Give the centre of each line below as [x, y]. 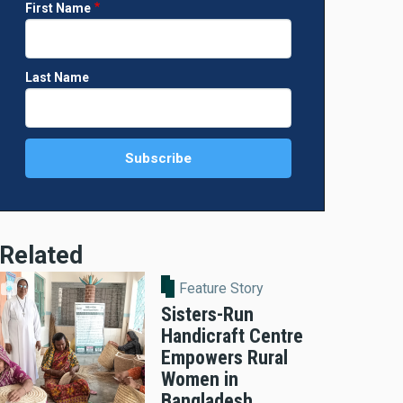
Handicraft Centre [232, 336]
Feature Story [222, 288]
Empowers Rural [224, 357]
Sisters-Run [207, 314]
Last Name [57, 78]
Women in [200, 379]
